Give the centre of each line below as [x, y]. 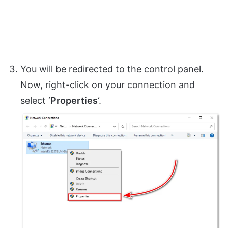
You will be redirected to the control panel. [112, 69]
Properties [74, 100]
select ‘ [35, 100]
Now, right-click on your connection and [108, 84]
